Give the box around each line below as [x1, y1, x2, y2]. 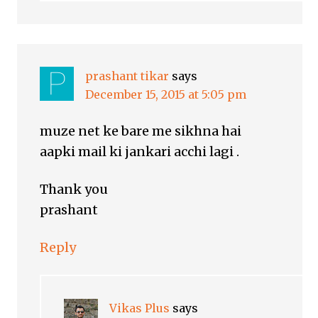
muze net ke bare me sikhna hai [40, 123, 242, 140]
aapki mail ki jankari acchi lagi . [40, 143, 240, 160]
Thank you [40, 181, 109, 198]
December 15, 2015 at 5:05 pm [85, 87, 247, 102]
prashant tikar [85, 69, 170, 84]
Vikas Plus [109, 301, 170, 316]
